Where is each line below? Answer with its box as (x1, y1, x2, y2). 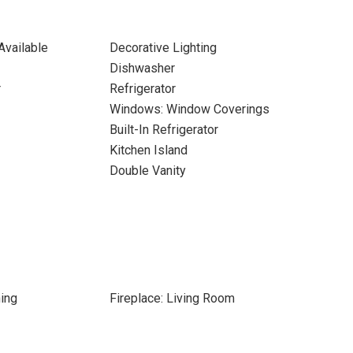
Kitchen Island (109, 143, 188, 158)
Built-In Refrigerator (109, 122, 218, 137)
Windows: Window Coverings (109, 102, 269, 117)
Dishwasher (109, 61, 175, 76)
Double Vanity (109, 163, 186, 178)
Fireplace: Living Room (109, 291, 235, 306)
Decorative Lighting (109, 40, 217, 55)
